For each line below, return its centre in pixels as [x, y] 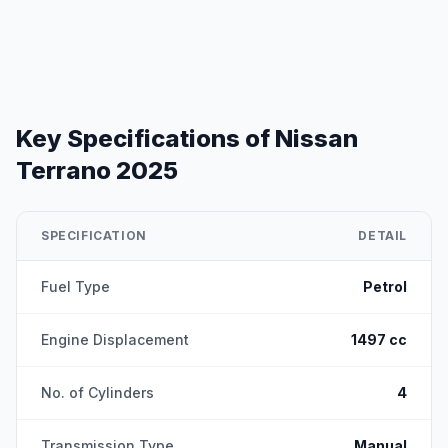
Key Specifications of [143, 138]
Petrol [385, 286]
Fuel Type [75, 286]
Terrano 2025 [97, 170]
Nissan [316, 138]
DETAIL [382, 235]
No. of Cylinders [97, 392]
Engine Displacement [115, 339]
